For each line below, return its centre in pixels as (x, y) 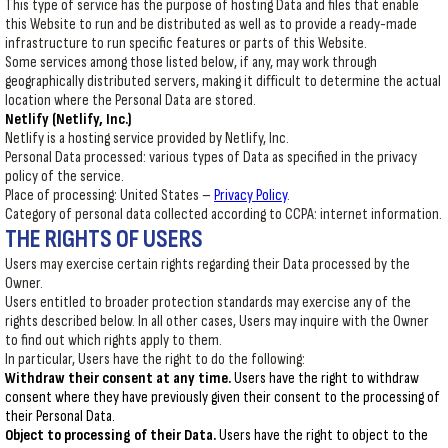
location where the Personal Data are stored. (130, 100)
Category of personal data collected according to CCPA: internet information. (223, 214)
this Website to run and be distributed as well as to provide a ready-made (211, 24)
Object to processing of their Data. (110, 435)
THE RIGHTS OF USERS (104, 239)
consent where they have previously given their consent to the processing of (222, 397)
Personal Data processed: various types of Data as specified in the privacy (211, 157)
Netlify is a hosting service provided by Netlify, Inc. (147, 138)
